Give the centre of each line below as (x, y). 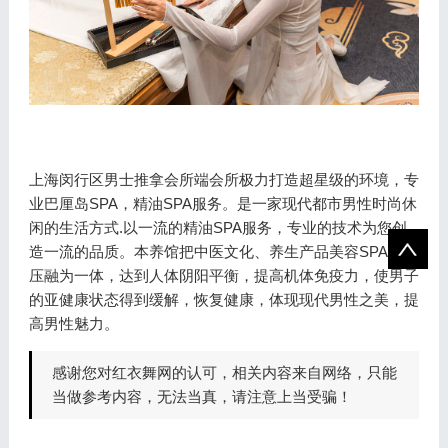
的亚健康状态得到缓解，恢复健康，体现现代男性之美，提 (223, 300)
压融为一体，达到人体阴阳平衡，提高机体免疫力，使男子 (223, 276)
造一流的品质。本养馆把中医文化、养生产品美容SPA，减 (223, 252)
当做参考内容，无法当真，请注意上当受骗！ (201, 397)
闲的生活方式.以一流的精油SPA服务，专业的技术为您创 (217, 228)
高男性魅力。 (73, 324)
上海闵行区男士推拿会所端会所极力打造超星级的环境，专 (223, 180)
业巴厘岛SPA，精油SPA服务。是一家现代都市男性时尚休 (222, 204)
